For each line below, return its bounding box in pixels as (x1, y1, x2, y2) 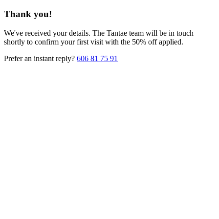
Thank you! (4, 8, 52, 19)
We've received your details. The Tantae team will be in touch (4, 28, 194, 37)
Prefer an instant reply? (4, 54, 77, 63)
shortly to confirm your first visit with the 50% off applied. (4, 37, 183, 46)
